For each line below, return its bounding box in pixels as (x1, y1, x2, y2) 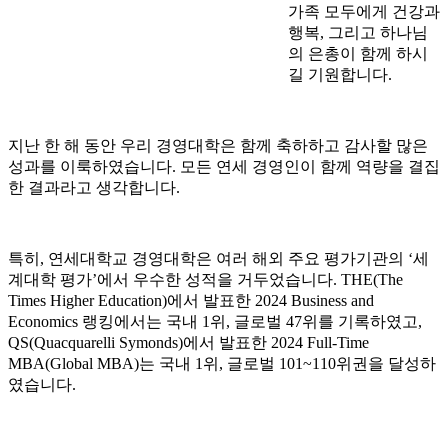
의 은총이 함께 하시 (288, 45, 428, 63)
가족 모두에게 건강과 (288, 3, 440, 21)
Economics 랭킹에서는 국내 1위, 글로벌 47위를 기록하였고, (8, 313, 422, 331)
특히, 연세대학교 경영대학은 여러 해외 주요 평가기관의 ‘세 (8, 250, 429, 268)
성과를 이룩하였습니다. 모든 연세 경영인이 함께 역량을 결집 (8, 158, 440, 176)
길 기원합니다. (288, 66, 392, 84)
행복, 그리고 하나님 (288, 24, 428, 42)
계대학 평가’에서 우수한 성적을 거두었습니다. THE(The (8, 271, 403, 289)
